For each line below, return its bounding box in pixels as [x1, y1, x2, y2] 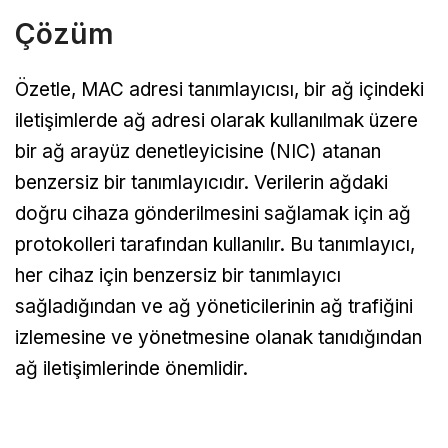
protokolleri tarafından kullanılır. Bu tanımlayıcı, [15, 232, 415, 256]
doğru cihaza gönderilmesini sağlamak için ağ [15, 201, 411, 225]
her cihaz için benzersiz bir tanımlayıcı [15, 263, 341, 287]
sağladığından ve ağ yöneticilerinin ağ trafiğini [15, 294, 413, 318]
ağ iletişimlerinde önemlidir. [15, 356, 248, 380]
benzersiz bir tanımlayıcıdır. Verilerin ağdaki [15, 170, 388, 194]
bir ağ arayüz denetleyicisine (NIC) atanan [15, 139, 381, 163]
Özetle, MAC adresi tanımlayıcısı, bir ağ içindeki [15, 77, 424, 101]
